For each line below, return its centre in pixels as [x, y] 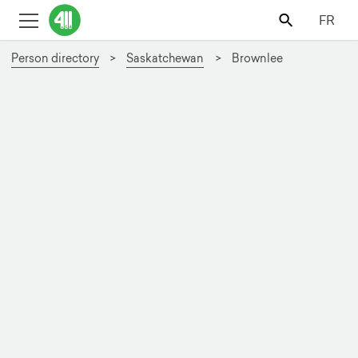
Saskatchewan [165, 58]
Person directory [55, 58]
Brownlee [257, 58]
